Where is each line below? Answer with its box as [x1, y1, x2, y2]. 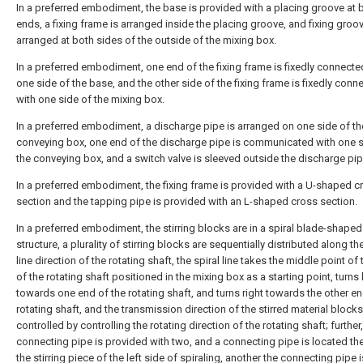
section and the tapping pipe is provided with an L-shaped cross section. [16, 195, 357, 207]
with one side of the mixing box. [16, 93, 164, 105]
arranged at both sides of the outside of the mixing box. [16, 34, 276, 46]
